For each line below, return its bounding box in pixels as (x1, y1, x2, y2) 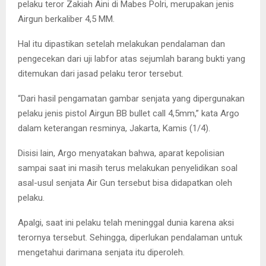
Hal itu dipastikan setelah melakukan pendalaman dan (18, 38, 225, 49)
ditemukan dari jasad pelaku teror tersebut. (18, 68, 183, 79)
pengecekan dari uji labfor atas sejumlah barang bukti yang (18, 53, 245, 64)
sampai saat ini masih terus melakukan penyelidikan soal (18, 162, 237, 173)
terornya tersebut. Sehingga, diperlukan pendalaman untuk (18, 232, 242, 243)
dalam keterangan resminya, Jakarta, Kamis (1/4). (18, 122, 210, 134)
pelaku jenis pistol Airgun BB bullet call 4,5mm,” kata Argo (18, 107, 239, 119)
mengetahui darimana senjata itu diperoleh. (18, 246, 185, 258)
